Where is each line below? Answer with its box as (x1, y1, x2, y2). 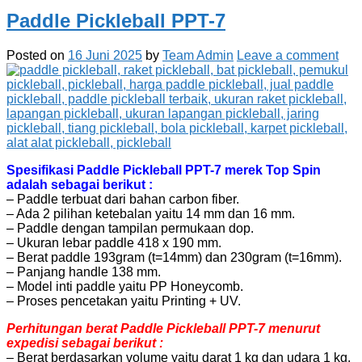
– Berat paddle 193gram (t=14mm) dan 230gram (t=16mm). (6, 250, 342, 264)
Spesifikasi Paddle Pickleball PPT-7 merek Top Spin (6, 162, 321, 177)
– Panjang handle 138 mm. (6, 264, 161, 279)
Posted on (6, 48, 68, 62)
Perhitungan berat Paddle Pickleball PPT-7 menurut (6, 321, 320, 335)
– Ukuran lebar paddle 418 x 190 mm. (6, 235, 221, 250)
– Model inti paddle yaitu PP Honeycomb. (6, 279, 243, 293)
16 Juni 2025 (68, 48, 142, 62)
